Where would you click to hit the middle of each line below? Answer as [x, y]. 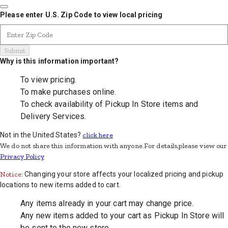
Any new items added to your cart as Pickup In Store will [122, 216]
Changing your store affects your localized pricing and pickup [124, 174]
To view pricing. [49, 80]
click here [98, 135]
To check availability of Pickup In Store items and [109, 104]
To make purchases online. [68, 92]
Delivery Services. [53, 116]
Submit [15, 50]
